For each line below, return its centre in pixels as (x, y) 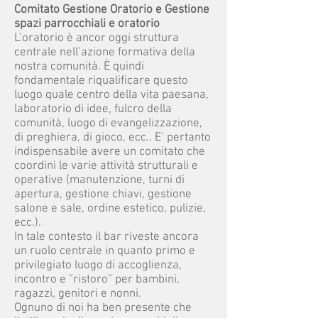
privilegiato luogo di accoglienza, (98, 265)
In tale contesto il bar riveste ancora (106, 237)
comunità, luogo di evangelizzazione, (108, 124)
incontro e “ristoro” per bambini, (97, 280)
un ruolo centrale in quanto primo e (105, 251)
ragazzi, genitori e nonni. (78, 294)
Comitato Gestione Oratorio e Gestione (112, 10)
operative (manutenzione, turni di (99, 180)
